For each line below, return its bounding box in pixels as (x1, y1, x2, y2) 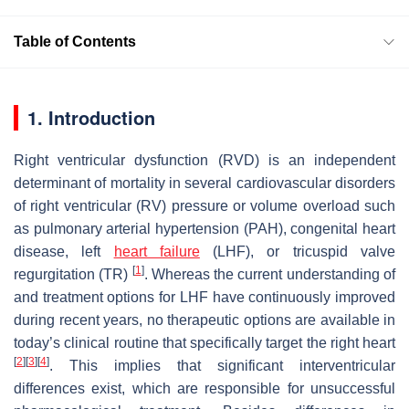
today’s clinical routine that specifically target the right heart (14, 334, 395, 351)
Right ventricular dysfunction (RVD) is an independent (14, 152, 395, 168)
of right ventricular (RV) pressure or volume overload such (14, 197, 395, 214)
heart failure (113, 243, 200, 259)
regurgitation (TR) (14, 266, 132, 282)
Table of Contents (14, 33, 136, 49)
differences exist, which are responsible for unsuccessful (14, 380, 395, 396)
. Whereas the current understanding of (143, 266, 396, 282)
